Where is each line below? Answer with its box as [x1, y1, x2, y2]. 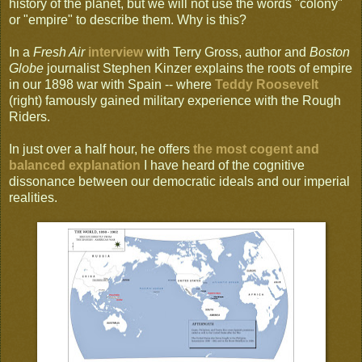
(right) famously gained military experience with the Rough [9, 94, 341, 108]
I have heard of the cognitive [141, 158, 305, 173]
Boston [309, 45, 350, 60]
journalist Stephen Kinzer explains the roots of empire [44, 61, 352, 76]
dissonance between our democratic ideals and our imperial [9, 175, 350, 189]
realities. [9, 191, 57, 205]
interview [88, 45, 143, 60]
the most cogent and [190, 142, 319, 157]
